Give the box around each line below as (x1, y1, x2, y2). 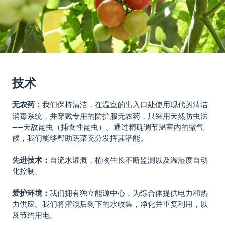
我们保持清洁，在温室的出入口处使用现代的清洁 (42, 100, 208, 109)
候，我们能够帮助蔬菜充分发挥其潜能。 (12, 133, 148, 142)
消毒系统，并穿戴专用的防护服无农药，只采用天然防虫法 (12, 111, 208, 120)
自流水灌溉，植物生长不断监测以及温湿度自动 (50, 155, 208, 164)
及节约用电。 (12, 210, 57, 219)
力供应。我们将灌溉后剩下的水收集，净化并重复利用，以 (12, 199, 208, 208)
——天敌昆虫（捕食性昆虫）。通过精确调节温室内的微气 (12, 122, 204, 131)
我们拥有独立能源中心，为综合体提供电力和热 (50, 188, 208, 197)
